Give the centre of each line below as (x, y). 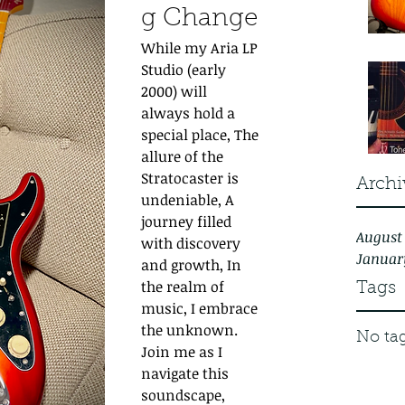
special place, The (202, 135)
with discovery (193, 243)
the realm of (184, 287)
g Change (199, 19)
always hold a (190, 113)
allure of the (184, 156)
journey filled (188, 221)
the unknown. (191, 330)
